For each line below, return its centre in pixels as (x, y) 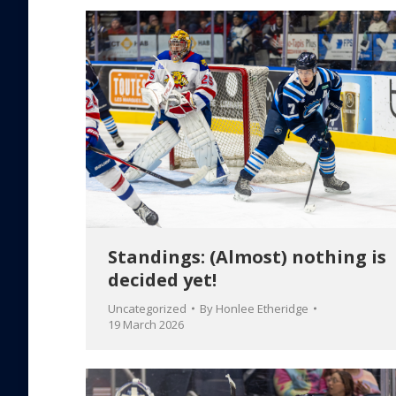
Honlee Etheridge (262, 309)
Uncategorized (147, 309)
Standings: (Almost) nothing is (247, 257)
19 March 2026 (146, 325)
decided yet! (162, 280)
